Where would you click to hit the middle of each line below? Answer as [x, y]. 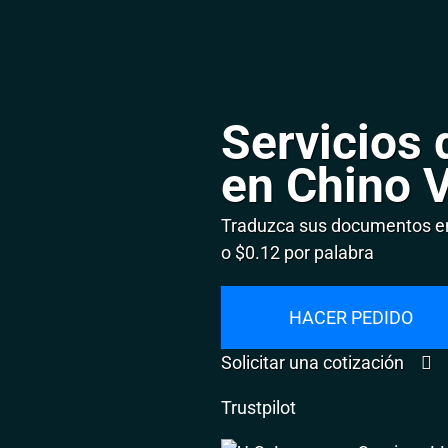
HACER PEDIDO [351, 317]
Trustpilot [259, 407]
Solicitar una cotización [315, 362]
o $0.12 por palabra [298, 252]
